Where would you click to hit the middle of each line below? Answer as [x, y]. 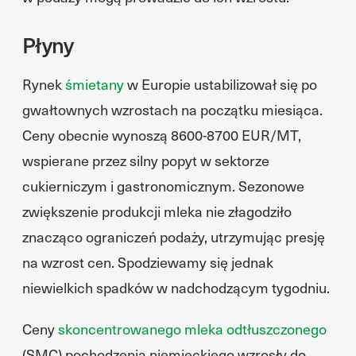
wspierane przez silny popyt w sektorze [146, 160]
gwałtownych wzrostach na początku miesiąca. [172, 109]
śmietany [95, 84]
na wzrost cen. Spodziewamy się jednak [148, 262]
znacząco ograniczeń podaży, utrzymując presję [174, 236]
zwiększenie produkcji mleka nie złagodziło [157, 211]
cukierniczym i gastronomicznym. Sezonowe [163, 186]
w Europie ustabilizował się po [221, 84]
